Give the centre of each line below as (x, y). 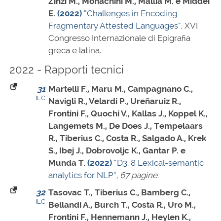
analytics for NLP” (82, 175)
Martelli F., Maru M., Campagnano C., (121, 89)
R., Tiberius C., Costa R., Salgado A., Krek (127, 138)
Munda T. (67, 163)
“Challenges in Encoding (130, 14)
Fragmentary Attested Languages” (115, 26)
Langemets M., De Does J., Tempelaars (126, 126)
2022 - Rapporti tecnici (67, 70)
